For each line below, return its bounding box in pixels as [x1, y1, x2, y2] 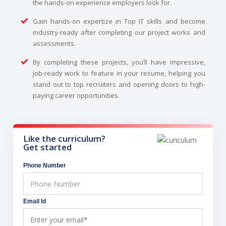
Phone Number [23, 162, 67, 169]
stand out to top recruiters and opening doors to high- [32, 80, 205, 89]
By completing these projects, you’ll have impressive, [32, 58, 205, 67]
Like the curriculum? [23, 133, 106, 145]
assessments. [32, 39, 76, 48]
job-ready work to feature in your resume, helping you [32, 69, 205, 78]
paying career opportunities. [32, 91, 120, 100]
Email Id [23, 198, 46, 205]
